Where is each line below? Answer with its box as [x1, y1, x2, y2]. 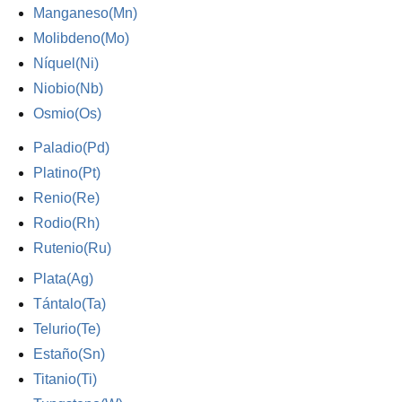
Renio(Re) [33, 190, 100, 205]
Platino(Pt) [33, 165, 101, 180]
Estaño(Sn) [33, 346, 106, 362]
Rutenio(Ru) [33, 240, 112, 256]
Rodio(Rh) [33, 215, 100, 231]
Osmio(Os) [33, 106, 102, 121]
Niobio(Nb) [33, 81, 104, 96]
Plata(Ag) [33, 271, 94, 286]
